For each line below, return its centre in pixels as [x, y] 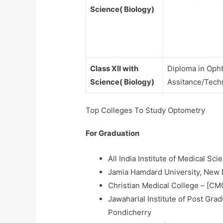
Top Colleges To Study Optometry [146, 111]
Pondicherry [130, 213]
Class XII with [114, 68]
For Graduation [113, 133]
